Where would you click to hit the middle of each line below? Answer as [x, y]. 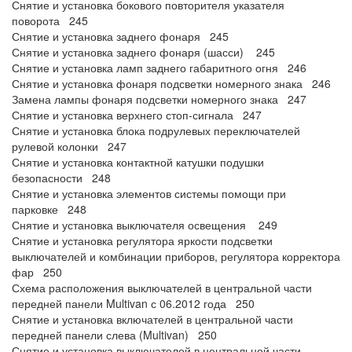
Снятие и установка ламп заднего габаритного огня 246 [159, 68]
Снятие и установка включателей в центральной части [152, 319]
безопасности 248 [61, 178]
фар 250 [37, 272]
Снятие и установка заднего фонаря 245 [120, 36]
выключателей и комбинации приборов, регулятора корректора [176, 256]
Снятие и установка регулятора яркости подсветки [142, 240]
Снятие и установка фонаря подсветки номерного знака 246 [171, 83]
